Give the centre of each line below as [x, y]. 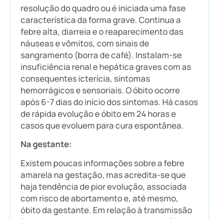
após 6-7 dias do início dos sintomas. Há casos [109, 102]
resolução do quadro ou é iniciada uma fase [103, 8]
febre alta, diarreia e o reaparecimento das [102, 32]
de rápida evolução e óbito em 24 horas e [98, 114]
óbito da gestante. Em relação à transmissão [106, 210]
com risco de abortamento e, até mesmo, [99, 198]
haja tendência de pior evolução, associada [104, 186]
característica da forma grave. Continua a [101, 20]
